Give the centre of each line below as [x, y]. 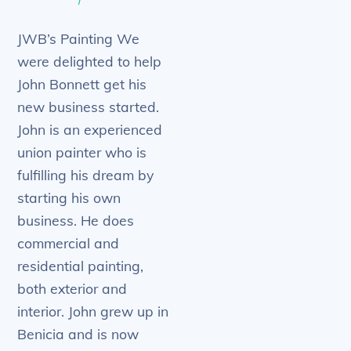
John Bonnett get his [82, 84]
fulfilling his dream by [86, 175]
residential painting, [81, 266]
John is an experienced [90, 130]
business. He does [76, 221]
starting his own [69, 198]
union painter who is [82, 152]
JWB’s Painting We [79, 39]
